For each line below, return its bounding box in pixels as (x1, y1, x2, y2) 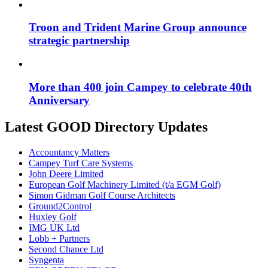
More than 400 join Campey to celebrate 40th (29, 80, 252, 93)
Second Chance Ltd (29, 243, 103, 254)
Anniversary (29, 93, 90, 106)
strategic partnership (29, 34, 130, 47)
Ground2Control (29, 200, 92, 211)
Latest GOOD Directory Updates (5, 118, 208, 135)
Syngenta (29, 254, 64, 265)
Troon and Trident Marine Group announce (29, 21, 246, 34)
